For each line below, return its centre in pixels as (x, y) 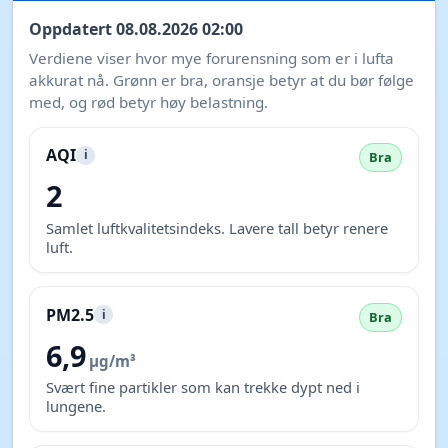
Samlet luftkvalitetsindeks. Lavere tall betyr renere (217, 227)
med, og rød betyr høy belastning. (148, 101)
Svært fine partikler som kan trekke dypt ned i (203, 386)
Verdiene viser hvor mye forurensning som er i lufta (211, 57)
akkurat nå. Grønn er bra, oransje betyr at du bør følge (221, 79)
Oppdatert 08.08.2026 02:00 (136, 29)
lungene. (76, 405)
